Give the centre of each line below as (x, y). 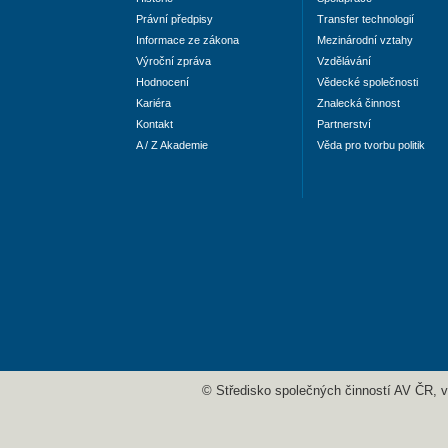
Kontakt (154, 124)
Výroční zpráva (173, 61)
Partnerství (344, 124)
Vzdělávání (344, 61)
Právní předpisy (174, 19)
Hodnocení (162, 82)
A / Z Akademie (172, 145)
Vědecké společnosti (367, 82)
